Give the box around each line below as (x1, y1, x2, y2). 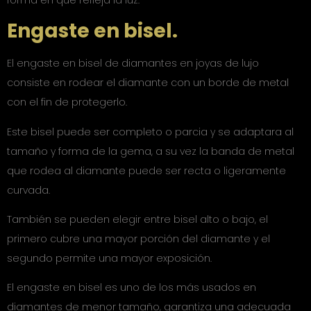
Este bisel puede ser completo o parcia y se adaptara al (7, 124, 294, 139)
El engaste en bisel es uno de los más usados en (7, 280, 256, 295)
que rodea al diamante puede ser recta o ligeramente (7, 163, 286, 178)
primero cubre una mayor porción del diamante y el (7, 232, 270, 246)
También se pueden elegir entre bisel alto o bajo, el (7, 212, 268, 227)
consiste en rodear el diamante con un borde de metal (7, 76, 289, 90)
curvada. (7, 183, 50, 197)
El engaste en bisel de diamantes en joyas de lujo (7, 56, 259, 71)
